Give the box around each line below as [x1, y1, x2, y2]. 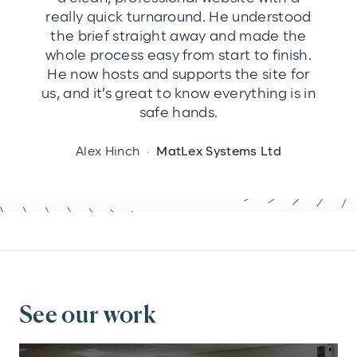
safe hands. [139, 106, 218, 121]
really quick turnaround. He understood [45, 10, 312, 25]
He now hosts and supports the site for [47, 68, 310, 83]
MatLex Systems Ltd [156, 145, 281, 159]
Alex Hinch [76, 145, 143, 159]
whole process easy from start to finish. [45, 49, 312, 64]
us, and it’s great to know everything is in [41, 87, 316, 102]
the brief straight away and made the [50, 29, 307, 45]
